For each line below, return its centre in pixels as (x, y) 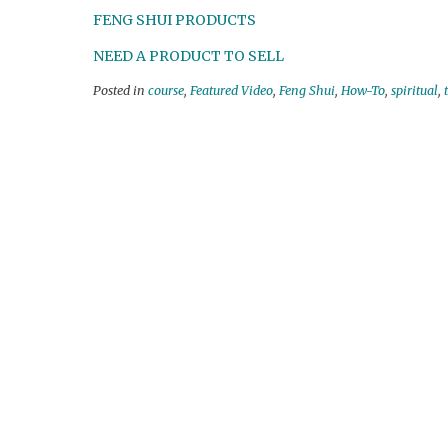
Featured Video (231, 91)
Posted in (120, 91)
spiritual (414, 91)
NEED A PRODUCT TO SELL (188, 56)
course (166, 91)
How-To (363, 91)
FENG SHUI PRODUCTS (174, 20)
